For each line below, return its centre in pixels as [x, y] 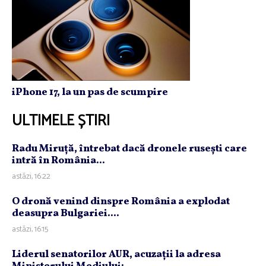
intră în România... [58, 161]
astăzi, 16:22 [31, 177]
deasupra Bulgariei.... [66, 214]
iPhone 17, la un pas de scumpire [90, 93]
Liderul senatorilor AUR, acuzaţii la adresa [116, 255]
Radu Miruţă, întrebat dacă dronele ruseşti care [129, 149]
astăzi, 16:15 [30, 230]
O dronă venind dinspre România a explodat [121, 202]
